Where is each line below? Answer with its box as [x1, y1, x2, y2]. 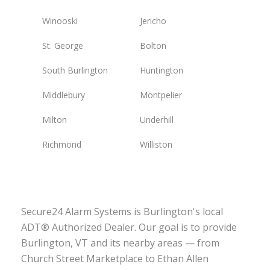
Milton [42, 114, 67, 126]
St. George [42, 40, 83, 52]
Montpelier [139, 89, 182, 101]
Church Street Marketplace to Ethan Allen [21, 252, 209, 266]
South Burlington [42, 64, 108, 77]
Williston [139, 139, 172, 151]
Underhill [139, 114, 174, 126]
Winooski [42, 15, 78, 27]
